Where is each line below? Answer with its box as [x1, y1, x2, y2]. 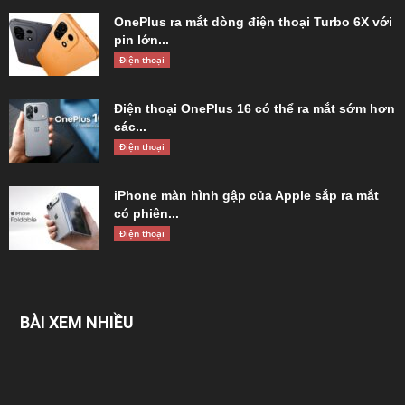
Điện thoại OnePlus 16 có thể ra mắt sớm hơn [114, 100, 395, 116]
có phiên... [114, 205, 179, 221]
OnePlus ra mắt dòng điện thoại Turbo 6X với [114, 14, 392, 29]
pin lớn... [114, 32, 169, 47]
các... [114, 118, 146, 134]
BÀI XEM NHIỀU [20, 312, 134, 332]
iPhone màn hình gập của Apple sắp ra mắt [114, 187, 379, 202]
